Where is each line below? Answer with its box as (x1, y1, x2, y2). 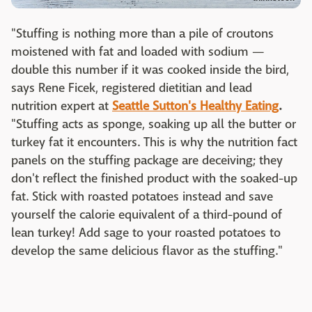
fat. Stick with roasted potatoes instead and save (11, 189, 273, 205)
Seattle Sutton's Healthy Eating (112, 98, 279, 115)
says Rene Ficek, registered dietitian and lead (11, 80, 252, 97)
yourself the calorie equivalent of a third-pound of (11, 207, 282, 224)
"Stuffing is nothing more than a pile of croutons (11, 26, 274, 42)
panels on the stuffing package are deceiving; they (11, 153, 283, 169)
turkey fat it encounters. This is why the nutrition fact (11, 134, 297, 151)
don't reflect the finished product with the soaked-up (11, 171, 297, 187)
